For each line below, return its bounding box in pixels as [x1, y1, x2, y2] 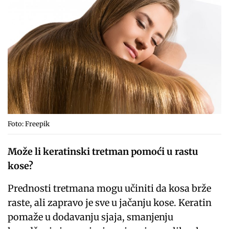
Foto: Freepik [8, 120, 50, 129]
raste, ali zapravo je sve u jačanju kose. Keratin [8, 197, 212, 209]
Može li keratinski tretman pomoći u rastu [8, 146, 199, 158]
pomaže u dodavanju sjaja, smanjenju [8, 211, 174, 223]
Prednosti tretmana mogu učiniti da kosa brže [8, 182, 212, 195]
